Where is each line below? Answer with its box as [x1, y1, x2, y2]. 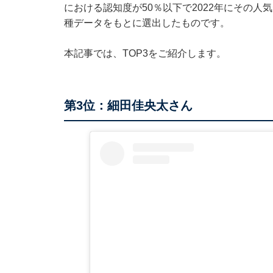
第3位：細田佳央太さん [63, 99, 193, 113]
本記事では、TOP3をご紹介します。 [63, 48, 226, 59]
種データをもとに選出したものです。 [63, 18, 230, 29]
